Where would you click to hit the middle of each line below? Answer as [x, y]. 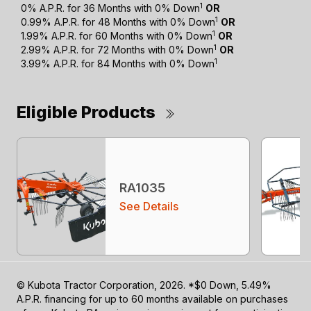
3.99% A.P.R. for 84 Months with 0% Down [118, 64]
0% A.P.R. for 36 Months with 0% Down [111, 8]
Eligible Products [86, 112]
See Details [149, 207]
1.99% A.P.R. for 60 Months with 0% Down [117, 36]
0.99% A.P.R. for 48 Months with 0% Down [118, 22]
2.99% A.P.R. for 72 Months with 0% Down [118, 50]
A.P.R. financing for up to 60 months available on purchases [152, 299]
